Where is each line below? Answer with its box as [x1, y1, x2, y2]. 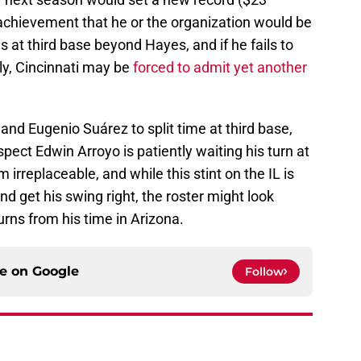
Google [32, 263, 79, 280]
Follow [245, 264, 284, 280]
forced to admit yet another [133, 59, 307, 77]
